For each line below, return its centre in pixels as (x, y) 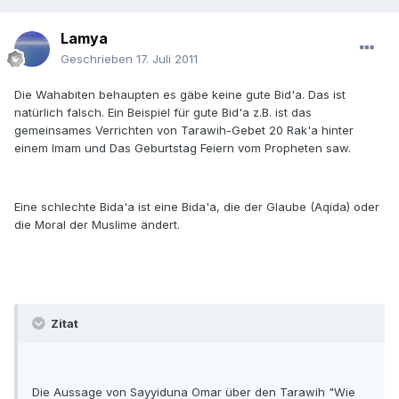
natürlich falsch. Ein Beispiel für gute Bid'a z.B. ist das (163, 113)
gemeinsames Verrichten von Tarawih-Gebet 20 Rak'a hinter (184, 130)
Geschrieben (98, 59)
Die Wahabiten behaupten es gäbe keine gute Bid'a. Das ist (180, 95)
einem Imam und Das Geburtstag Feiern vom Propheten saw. (183, 148)
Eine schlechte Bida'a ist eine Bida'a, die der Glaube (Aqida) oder (197, 207)
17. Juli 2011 (167, 59)
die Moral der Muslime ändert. (97, 225)
